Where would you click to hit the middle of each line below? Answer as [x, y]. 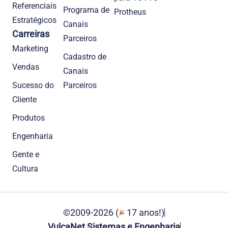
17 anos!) [145, 212]
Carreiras [31, 34]
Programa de [86, 10]
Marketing [30, 48]
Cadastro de [85, 56]
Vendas [26, 67]
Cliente [24, 99]
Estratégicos [34, 20]
